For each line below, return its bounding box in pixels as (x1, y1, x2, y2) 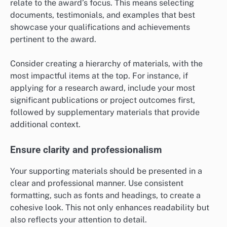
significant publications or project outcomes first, (10, 95, 195, 105)
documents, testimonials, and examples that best (10, 10, 195, 20)
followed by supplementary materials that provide (10, 107, 200, 117)
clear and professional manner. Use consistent (10, 178, 183, 188)
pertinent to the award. (10, 34, 96, 44)
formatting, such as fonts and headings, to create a (10, 190, 201, 200)
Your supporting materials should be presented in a (10, 166, 202, 176)
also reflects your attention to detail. (10, 214, 147, 224)
